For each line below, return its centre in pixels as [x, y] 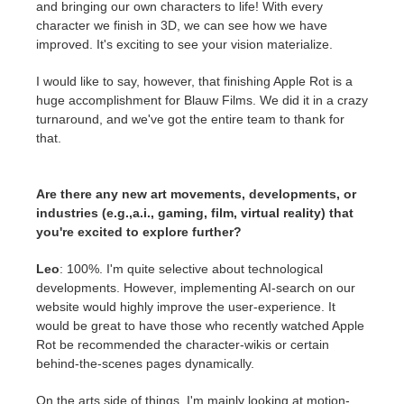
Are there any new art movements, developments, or [196, 194]
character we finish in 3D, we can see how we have [182, 26]
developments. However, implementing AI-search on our [196, 288]
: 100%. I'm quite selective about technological [191, 269]
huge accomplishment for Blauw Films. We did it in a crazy [202, 101]
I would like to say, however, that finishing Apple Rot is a [194, 82]
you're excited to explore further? [139, 232]
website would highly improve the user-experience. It [186, 307]
